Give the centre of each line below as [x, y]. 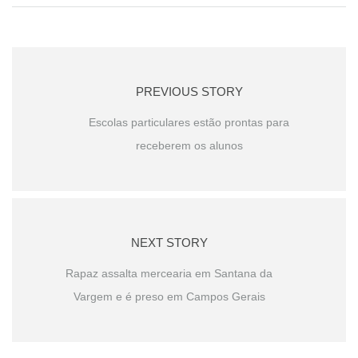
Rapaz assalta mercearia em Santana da [169, 273]
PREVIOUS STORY [189, 91]
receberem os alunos [189, 145]
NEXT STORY [169, 242]
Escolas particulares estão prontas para [189, 122]
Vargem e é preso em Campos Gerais [169, 296]
